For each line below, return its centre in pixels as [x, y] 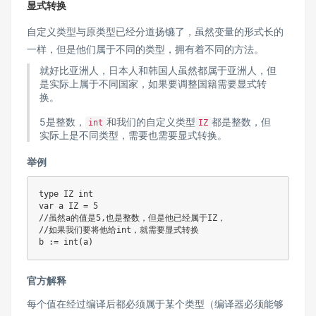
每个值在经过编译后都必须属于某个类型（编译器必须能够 [155, 304]
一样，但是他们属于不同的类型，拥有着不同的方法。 [145, 49]
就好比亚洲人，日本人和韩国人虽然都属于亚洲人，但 [158, 71]
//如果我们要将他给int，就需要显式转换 [119, 230]
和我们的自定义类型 [151, 122]
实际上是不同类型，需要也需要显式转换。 [133, 135]
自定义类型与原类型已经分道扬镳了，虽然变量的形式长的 [155, 32]
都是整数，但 [241, 122]
